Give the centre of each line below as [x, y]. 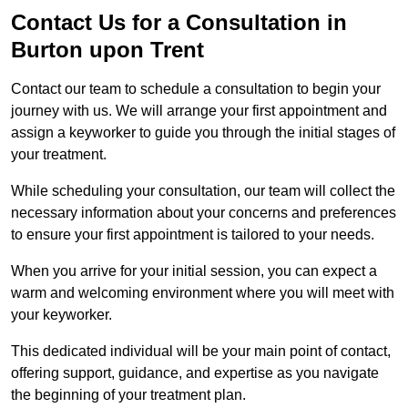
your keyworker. [63, 314]
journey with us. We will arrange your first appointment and [199, 110]
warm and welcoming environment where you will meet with [203, 292]
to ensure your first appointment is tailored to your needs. [194, 234]
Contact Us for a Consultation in [179, 22]
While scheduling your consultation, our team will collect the [203, 190]
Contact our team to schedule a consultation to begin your [196, 88]
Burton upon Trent [107, 49]
